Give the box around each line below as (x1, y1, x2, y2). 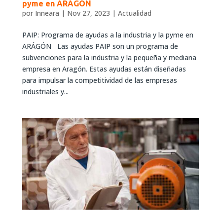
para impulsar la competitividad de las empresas (22, 75, 177, 85)
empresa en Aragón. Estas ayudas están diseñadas (22, 64, 186, 74)
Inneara (35, 8, 59, 18)
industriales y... (22, 86, 69, 96)
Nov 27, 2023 (67, 8, 110, 18)
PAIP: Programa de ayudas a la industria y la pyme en (22, 30, 193, 39)
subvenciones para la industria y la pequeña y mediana (22, 52, 196, 62)
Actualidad (117, 8, 151, 18)
